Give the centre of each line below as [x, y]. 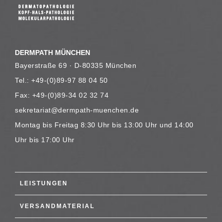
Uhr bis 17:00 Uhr [45, 140]
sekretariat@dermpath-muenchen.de [77, 110]
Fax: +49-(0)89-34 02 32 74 [62, 95]
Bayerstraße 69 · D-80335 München [76, 65]
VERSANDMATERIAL [57, 206]
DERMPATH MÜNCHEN [53, 53]
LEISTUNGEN [44, 183]
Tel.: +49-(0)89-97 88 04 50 [61, 80]
